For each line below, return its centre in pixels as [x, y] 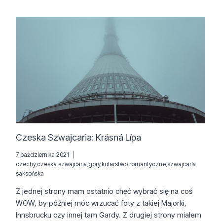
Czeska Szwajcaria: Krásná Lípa [78, 137]
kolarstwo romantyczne [134, 164]
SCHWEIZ [80, 27]
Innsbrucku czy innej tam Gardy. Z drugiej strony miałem [109, 215]
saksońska [30, 173]
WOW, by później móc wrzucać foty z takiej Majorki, [101, 203]
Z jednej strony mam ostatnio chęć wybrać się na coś [104, 191]
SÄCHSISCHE [86, 17]
